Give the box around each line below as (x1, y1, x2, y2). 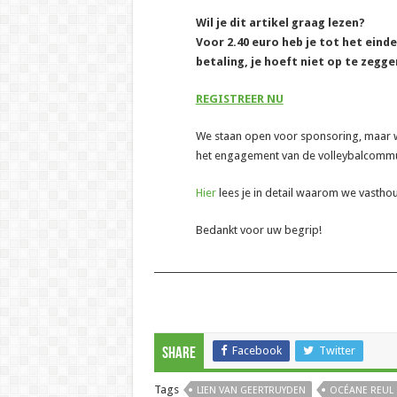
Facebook (231, 344, 282, 357)
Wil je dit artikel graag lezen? (195, 16, 365, 29)
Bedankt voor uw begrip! (195, 223, 322, 237)
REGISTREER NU (195, 92, 284, 105)
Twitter (318, 344, 355, 357)
